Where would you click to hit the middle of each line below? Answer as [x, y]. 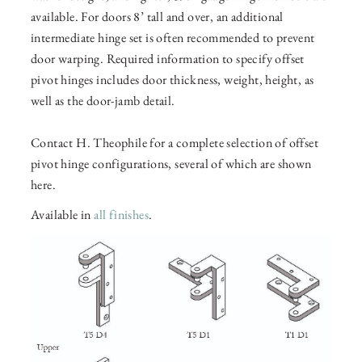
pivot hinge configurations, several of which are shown [171, 164]
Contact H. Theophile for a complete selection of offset [175, 143]
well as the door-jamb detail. [103, 101]
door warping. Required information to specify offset [168, 59]
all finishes [122, 215]
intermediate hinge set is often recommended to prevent [173, 38]
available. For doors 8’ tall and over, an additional [157, 17]
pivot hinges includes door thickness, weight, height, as [173, 80]
